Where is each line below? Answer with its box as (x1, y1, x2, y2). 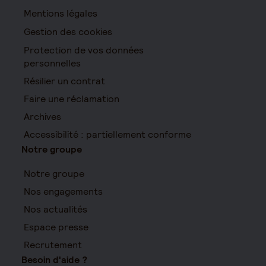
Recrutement (24, 239, 82, 252)
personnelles (24, 57, 81, 70)
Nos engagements (24, 185, 103, 198)
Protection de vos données (24, 44, 144, 57)
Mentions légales (24, 7, 97, 20)
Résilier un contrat (24, 75, 105, 88)
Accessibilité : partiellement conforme (24, 128, 191, 141)
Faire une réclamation (24, 93, 119, 106)
